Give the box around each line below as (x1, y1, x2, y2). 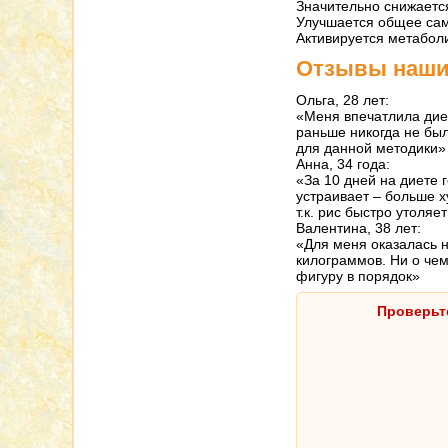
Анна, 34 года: (296, 156, 391, 172)
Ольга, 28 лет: (296, 92, 390, 108)
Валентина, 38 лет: (296, 220, 422, 236)
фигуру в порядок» (296, 268, 421, 284)
